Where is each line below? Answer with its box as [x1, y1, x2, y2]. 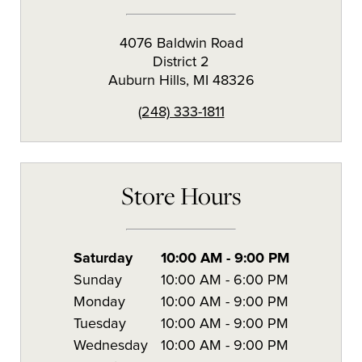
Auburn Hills [107, 73, 186, 88]
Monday [73, 294, 125, 309]
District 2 [153, 54, 209, 69]
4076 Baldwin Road [119, 36, 243, 51]
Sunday [73, 272, 122, 288]
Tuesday [73, 316, 126, 331]
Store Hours [120, 179, 242, 212]
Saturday [73, 250, 133, 266]
